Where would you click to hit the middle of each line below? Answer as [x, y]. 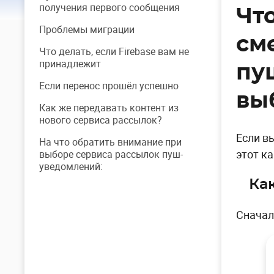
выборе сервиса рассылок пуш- [111, 154]
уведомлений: [71, 166]
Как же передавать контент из [109, 108]
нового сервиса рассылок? [101, 120]
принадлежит [70, 64]
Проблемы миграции [87, 29]
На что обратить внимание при [110, 142]
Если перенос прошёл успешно [109, 86]
